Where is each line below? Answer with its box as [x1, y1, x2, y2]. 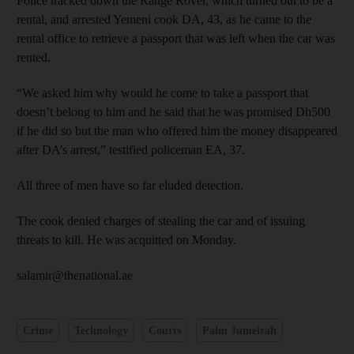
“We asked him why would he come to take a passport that [17, 86, 308, 100]
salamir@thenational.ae [17, 269, 133, 282]
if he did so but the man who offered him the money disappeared [17, 124, 337, 137]
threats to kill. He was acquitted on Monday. [17, 233, 236, 247]
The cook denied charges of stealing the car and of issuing [17, 214, 305, 228]
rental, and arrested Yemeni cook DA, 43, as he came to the [17, 13, 311, 26]
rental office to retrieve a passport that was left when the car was [17, 32, 335, 45]
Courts [149, 324, 181, 337]
